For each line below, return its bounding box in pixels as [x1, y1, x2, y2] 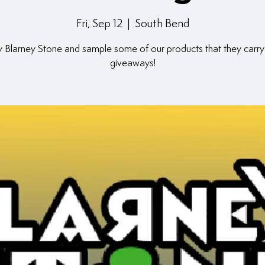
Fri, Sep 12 [76, 15, 122, 30]
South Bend [134, 15, 189, 30]
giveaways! [109, 56, 156, 69]
